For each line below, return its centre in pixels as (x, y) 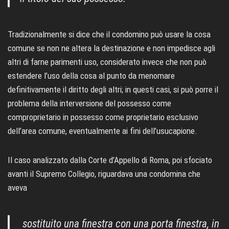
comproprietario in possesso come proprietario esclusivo (103, 117)
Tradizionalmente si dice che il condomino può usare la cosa (109, 35)
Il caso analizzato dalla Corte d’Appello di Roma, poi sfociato (110, 160)
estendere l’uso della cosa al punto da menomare (91, 76)
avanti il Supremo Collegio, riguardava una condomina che (104, 174)
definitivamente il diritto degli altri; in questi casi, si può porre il (113, 90)
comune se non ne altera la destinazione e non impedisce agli (111, 48)
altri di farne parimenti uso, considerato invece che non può (107, 62)
